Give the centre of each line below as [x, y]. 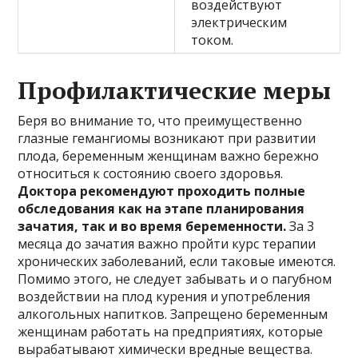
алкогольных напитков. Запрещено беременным [173, 314]
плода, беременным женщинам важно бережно [169, 155]
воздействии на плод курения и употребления [164, 296]
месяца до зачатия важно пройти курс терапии [167, 243]
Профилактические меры [175, 90]
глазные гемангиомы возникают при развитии [167, 138]
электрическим [239, 22]
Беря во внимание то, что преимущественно [160, 120]
